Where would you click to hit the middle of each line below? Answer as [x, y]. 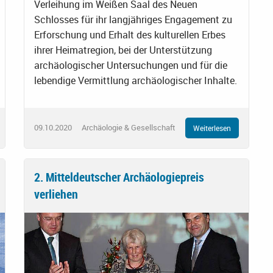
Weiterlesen [212, 128]
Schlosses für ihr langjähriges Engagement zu [133, 19]
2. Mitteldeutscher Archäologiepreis [119, 177]
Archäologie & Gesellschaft [129, 128]
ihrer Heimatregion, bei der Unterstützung [123, 50]
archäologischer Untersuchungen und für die [131, 65]
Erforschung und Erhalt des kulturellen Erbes [130, 34]
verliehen [56, 194]
